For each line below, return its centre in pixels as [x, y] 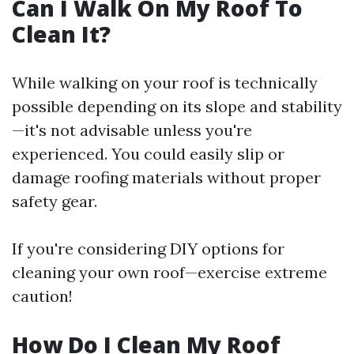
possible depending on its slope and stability [177, 106]
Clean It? [61, 34]
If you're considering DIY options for [148, 249]
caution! [42, 296]
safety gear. [55, 201]
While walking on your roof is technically [165, 83]
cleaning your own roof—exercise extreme [169, 272]
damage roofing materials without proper [166, 177]
